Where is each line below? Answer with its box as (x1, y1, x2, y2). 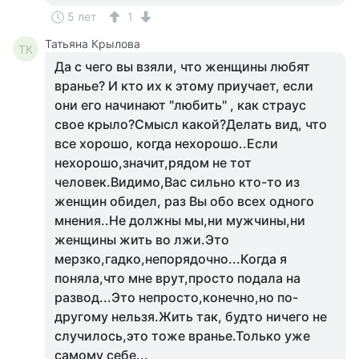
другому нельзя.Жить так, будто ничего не (54, 309, 327, 325)
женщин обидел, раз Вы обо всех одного (54, 193, 314, 209)
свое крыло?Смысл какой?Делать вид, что (54, 116, 327, 132)
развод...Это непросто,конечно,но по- (54, 289, 298, 305)
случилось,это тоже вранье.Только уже (54, 328, 310, 344)
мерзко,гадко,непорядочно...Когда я (54, 251, 287, 267)
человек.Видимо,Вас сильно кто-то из (54, 174, 300, 190)
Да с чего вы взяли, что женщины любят (54, 58, 310, 75)
